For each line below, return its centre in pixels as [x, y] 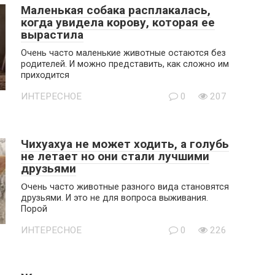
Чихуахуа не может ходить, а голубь [125, 144]
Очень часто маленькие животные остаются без [123, 53]
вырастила [52, 35]
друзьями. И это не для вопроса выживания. [114, 198]
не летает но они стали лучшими [115, 156]
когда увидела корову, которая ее [118, 22]
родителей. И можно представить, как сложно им [125, 64]
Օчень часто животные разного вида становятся [125, 187]
